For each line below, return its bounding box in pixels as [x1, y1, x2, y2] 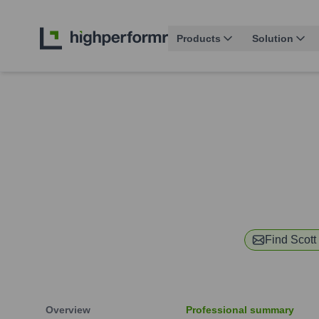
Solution [252, 33, 293, 45]
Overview [46, 304, 90, 316]
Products [177, 33, 221, 45]
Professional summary [186, 304, 294, 316]
